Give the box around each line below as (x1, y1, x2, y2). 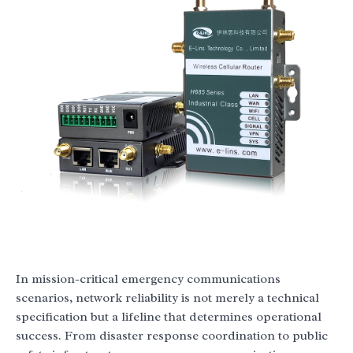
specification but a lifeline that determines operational (16, 309, 321, 325)
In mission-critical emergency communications (16, 271, 281, 287)
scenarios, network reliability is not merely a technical (16, 290, 319, 306)
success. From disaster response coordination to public (16, 328, 328, 344)
